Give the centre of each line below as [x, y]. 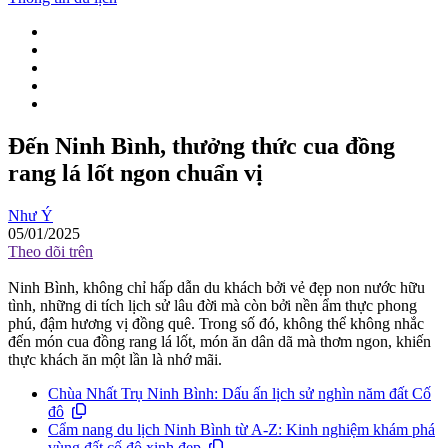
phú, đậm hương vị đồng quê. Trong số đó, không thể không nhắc [216, 323]
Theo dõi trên [50, 251]
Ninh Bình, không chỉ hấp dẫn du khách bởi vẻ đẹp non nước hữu [216, 287]
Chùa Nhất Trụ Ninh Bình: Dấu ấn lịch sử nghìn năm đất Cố [239, 393]
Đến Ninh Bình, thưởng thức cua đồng [201, 146]
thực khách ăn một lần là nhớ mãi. [115, 359]
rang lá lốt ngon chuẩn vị [135, 173]
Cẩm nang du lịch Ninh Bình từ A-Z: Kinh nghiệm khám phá [241, 429]
